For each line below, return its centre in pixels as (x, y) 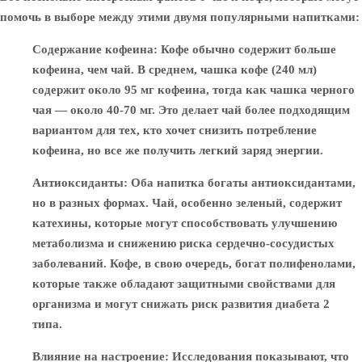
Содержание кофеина (93, 49)
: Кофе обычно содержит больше (245, 49)
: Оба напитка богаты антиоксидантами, (240, 183)
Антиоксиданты (78, 183)
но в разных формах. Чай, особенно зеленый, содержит (187, 203)
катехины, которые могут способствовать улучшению (185, 223)
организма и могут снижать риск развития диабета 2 (181, 304)
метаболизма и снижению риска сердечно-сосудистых (183, 243)
